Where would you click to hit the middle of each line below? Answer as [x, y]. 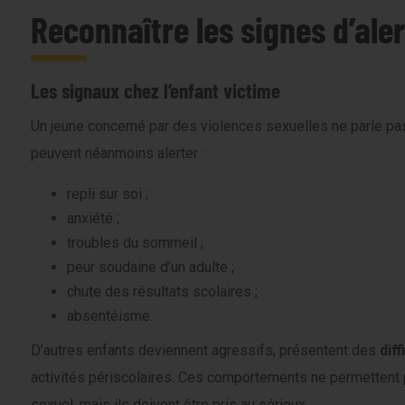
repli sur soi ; [108, 194]
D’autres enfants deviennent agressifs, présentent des [205, 350]
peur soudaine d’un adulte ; [151, 267]
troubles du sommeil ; [135, 243]
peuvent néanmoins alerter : [118, 153]
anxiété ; [93, 218]
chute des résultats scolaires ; [162, 292]
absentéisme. [110, 316]
